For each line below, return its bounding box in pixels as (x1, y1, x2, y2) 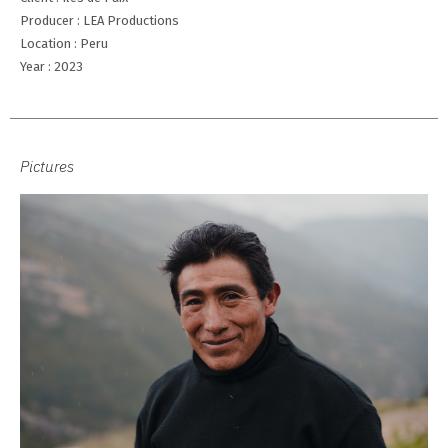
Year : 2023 (20, 59, 83, 74)
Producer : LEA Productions (20, 13, 179, 28)
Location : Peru (20, 36, 108, 51)
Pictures (20, 156, 74, 176)
